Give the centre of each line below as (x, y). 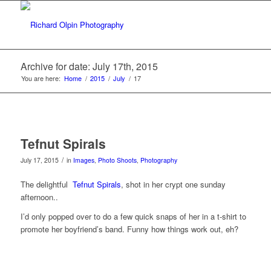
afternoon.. (39, 197)
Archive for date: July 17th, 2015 (89, 66)
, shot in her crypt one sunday (173, 184)
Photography (158, 160)
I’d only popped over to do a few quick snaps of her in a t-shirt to (133, 217)
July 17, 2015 (39, 160)
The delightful (46, 184)
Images (83, 160)
